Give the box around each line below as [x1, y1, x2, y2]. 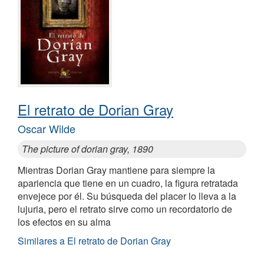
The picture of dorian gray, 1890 [22, 141, 153, 156]
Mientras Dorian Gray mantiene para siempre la [18, 163, 215, 177]
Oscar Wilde [18, 120, 75, 136]
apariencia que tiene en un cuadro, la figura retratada [18, 176, 238, 190]
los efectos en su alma [18, 214, 111, 229]
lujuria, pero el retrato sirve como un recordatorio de [18, 202, 232, 216]
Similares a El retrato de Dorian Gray [18, 233, 171, 247]
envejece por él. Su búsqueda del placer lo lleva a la [18, 189, 236, 203]
